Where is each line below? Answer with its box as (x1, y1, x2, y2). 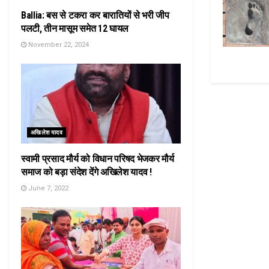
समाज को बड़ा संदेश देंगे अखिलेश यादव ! (21, 166, 152, 178)
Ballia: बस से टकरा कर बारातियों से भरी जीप (21, 10, 169, 21)
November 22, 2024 (26, 41, 89, 49)
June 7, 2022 (26, 184, 68, 192)
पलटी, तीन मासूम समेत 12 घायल (21, 23, 128, 34)
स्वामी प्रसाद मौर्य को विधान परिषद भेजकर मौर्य (21, 153, 174, 165)
